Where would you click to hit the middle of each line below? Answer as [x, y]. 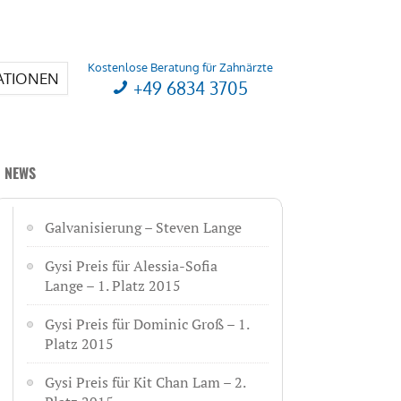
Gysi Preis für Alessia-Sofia [131, 266]
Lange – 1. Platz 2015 [112, 286]
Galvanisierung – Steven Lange [143, 227]
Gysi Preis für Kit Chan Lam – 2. [145, 382]
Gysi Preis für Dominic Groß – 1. [146, 324]
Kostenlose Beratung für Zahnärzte [180, 67]
